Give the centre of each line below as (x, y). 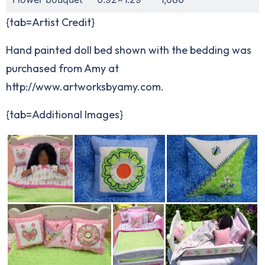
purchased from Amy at (62, 68)
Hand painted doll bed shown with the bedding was (129, 50)
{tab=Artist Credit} (50, 22)
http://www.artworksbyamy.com (83, 86)
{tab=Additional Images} (64, 114)
